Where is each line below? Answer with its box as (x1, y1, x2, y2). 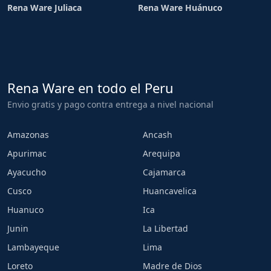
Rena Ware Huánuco (138, 2, 223, 13)
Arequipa (143, 148, 180, 159)
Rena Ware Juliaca (7, 2, 82, 13)
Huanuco (7, 204, 44, 215)
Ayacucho (7, 166, 46, 178)
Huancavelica (143, 185, 197, 197)
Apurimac (7, 148, 47, 159)
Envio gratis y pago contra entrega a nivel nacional (7, 99, 214, 110)
